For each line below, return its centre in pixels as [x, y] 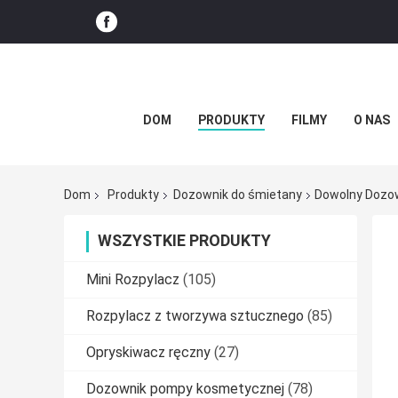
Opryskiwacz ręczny [148, 353]
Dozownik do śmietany [238, 195]
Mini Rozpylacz [133, 280]
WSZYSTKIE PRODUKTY [184, 241]
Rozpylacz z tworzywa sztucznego [195, 316]
